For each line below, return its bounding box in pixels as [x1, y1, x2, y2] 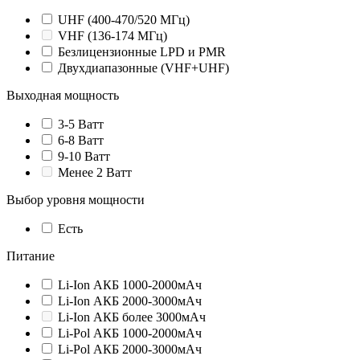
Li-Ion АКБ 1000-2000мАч [58, 278, 202, 292]
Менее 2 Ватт [58, 166, 132, 180]
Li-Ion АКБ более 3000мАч [58, 310, 206, 325]
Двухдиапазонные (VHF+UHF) [58, 61, 229, 76]
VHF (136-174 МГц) [58, 29, 167, 43]
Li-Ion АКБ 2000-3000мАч [58, 294, 202, 309]
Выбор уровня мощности [6, 193, 145, 207]
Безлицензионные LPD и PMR [58, 45, 226, 59]
